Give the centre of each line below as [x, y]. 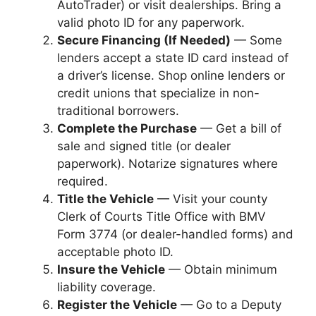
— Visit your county [211, 199]
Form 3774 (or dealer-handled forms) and [175, 234]
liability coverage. [107, 287]
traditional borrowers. [118, 110]
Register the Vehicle [117, 304]
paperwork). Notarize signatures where [168, 163]
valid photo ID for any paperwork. [151, 22]
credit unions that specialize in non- [158, 93]
